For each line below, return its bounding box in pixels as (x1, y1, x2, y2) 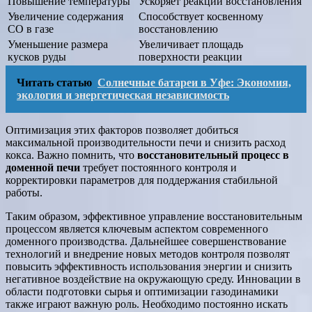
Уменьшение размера (8, 38, 108, 51)
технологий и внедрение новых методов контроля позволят (6, 248, 290, 260)
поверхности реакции (139, 51, 242, 63)
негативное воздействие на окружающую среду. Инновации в (6, 273, 301, 286)
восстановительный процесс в (137, 149, 289, 162)
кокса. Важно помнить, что (6, 149, 137, 162)
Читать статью (17, 77, 92, 89)
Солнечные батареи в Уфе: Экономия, (97, 77, 291, 89)
